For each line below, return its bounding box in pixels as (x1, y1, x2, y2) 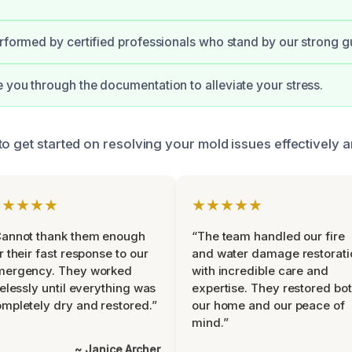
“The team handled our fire (192, 229, 345, 244)
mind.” (192, 315, 229, 330)
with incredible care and (192, 263, 328, 278)
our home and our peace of (192, 298, 345, 313)
